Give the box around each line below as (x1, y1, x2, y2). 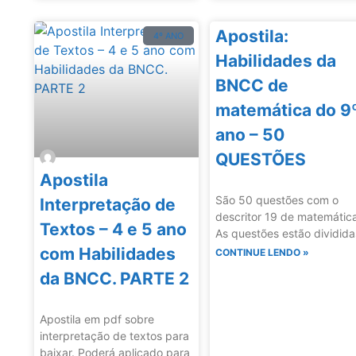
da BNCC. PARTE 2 (40, 268, 189, 288)
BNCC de (215, 75, 289, 96)
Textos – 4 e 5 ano (40, 219, 187, 239)
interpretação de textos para (40, 328, 189, 342)
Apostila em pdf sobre (40, 311, 154, 326)
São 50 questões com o (215, 193, 339, 207)
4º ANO (153, 29, 184, 41)
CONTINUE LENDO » (215, 246, 310, 259)
